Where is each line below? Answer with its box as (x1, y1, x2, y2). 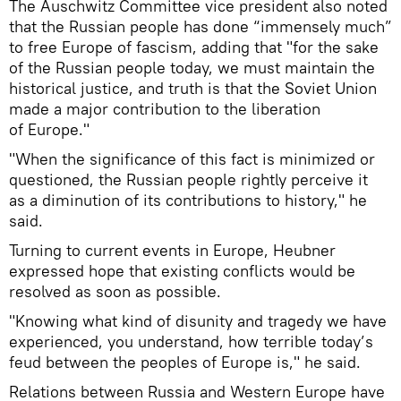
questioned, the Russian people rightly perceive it (9, 168, 368, 190)
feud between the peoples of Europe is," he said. (9, 351, 361, 372)
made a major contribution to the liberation (9, 98, 320, 119)
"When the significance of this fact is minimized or (9, 148, 375, 169)
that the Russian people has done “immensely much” (9, 15, 392, 37)
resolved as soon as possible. (9, 280, 221, 302)
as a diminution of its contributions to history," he (9, 189, 367, 210)
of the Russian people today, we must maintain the (9, 56, 375, 78)
